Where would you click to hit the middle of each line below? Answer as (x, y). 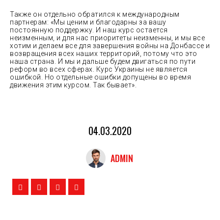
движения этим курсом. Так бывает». (73, 85)
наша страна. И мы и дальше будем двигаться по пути (103, 62)
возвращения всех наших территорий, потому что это (104, 54)
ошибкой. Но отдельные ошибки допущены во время (100, 77)
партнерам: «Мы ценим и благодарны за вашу (88, 22)
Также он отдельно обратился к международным (95, 14)
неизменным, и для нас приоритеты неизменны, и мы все (107, 38)
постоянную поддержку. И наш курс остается (89, 30)
